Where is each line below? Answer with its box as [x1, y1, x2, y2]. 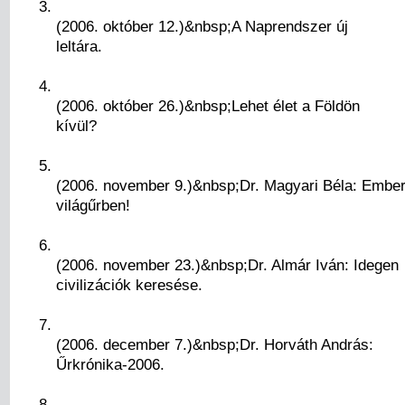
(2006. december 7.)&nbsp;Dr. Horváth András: [55, 335, 373, 354]
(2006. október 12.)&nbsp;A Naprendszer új [55, 17, 348, 36]
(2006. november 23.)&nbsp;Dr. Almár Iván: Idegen [55, 256, 399, 275]
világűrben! [55, 196, 130, 215]
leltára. [55, 37, 102, 56]
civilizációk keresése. [55, 276, 202, 295]
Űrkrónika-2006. [55, 355, 165, 374]
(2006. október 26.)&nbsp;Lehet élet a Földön [55, 97, 360, 116]
